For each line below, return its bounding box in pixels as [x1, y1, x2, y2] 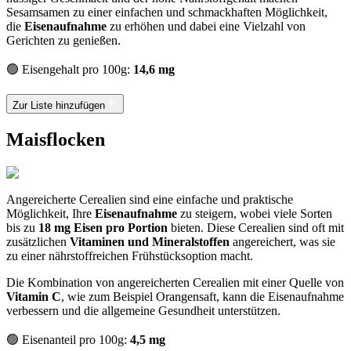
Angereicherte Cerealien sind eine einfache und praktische [6, 192, 293, 206]
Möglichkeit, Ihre [6, 206, 95, 220]
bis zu [6, 220, 38, 234]
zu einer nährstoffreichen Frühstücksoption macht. [6, 248, 253, 262]
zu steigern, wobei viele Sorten [177, 206, 332, 220]
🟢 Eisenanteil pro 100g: [6, 332, 130, 346]
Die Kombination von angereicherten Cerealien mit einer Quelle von [6, 275, 344, 289]
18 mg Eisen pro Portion [38, 220, 168, 234]
